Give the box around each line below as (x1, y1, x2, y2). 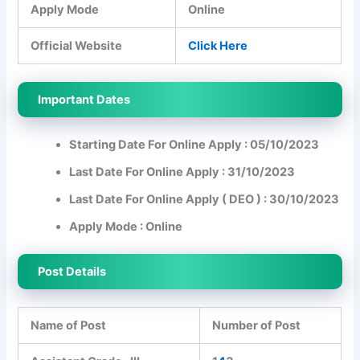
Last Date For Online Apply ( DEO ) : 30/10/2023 (69, 191, 340, 207)
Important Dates (38, 92, 131, 107)
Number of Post (212, 317, 301, 333)
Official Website (31, 39, 123, 54)
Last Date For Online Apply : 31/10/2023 (69, 164, 296, 179)
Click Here (188, 39, 248, 54)
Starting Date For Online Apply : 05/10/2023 (69, 137, 320, 152)
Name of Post (31, 317, 107, 333)
